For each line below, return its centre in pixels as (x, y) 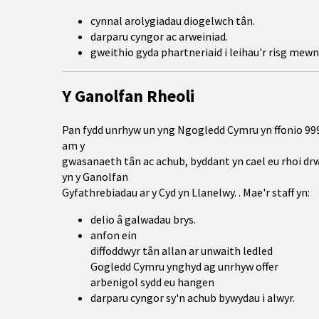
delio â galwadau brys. (143, 219)
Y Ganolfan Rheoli (129, 96)
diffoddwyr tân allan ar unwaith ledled (183, 251)
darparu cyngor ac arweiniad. (159, 36)
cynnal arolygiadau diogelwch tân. (173, 21)
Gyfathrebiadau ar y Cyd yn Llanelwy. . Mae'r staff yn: (186, 192)
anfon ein (115, 235)
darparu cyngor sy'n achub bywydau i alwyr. (193, 298)
